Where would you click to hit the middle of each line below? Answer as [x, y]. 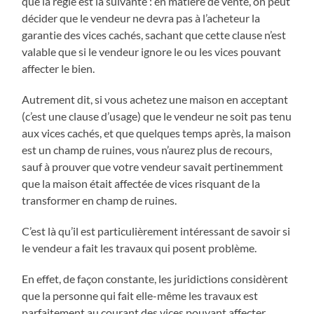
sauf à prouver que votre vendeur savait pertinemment [153, 167]
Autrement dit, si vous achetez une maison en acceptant [155, 100]
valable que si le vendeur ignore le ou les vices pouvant [152, 52]
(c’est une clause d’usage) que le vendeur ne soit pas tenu [157, 116]
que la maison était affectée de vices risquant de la [141, 184]
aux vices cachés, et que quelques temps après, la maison [157, 133]
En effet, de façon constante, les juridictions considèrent [155, 279]
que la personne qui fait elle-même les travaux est [140, 296]
